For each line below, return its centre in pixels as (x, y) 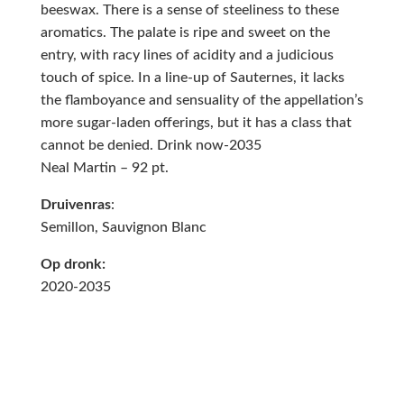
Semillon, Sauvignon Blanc (123, 228)
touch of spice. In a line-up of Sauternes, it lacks (192, 78)
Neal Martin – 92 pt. (106, 168)
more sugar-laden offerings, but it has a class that (196, 123)
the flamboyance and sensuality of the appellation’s (202, 101)
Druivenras (75, 205)
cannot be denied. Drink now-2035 (151, 146)
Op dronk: (74, 265)
